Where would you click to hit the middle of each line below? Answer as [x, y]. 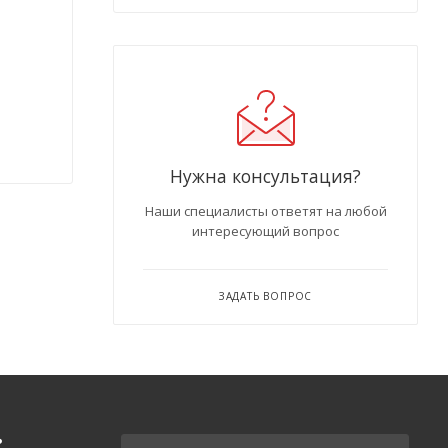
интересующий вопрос [265, 231]
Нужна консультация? [265, 176]
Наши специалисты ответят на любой [265, 211]
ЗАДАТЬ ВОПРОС [265, 296]
